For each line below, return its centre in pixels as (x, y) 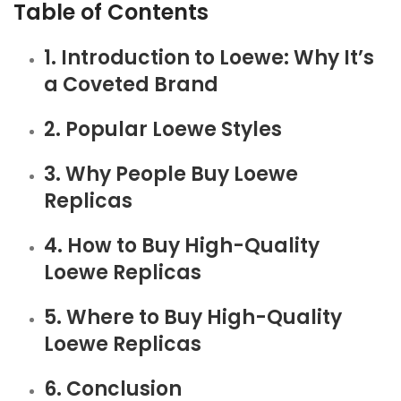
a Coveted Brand (131, 85)
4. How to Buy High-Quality (182, 246)
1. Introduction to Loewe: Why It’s (209, 58)
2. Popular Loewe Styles (163, 129)
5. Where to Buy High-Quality (193, 317)
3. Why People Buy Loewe (171, 174)
